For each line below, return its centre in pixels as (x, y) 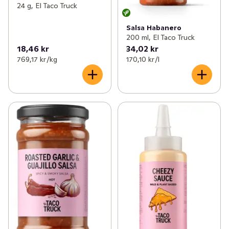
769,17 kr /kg (37, 59)
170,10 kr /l (143, 59)
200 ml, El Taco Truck (160, 37)
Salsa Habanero (154, 27)
